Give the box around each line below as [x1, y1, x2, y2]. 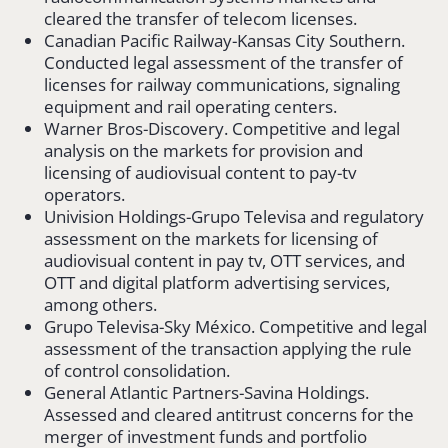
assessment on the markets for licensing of [44, 226, 378, 250]
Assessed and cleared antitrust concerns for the [44, 402, 414, 426]
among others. [44, 292, 157, 316]
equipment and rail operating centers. [44, 94, 337, 118]
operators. [44, 182, 125, 206]
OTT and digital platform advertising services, [44, 270, 390, 294]
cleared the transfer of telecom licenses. [44, 6, 357, 30]
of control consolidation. [44, 358, 230, 382]
